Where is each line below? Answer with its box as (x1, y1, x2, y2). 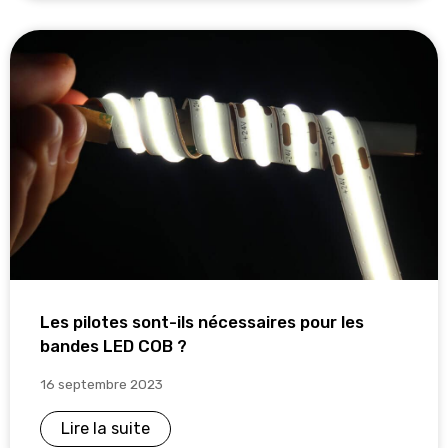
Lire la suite (61, 418, 150, 438)
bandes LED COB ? (40, 335, 187, 356)
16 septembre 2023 (40, 375, 163, 392)
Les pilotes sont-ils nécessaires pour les (40, 311, 364, 332)
